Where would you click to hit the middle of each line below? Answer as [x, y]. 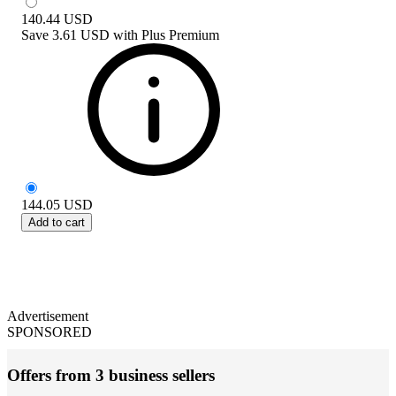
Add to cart [57, 222]
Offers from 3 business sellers [111, 375]
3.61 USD [81, 34]
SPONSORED [49, 331]
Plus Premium [180, 34]
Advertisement [48, 316]
